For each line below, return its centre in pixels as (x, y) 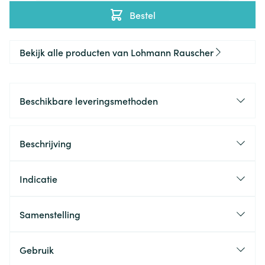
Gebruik (37, 250)
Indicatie (38, 179)
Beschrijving (46, 143)
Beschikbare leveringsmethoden (89, 101)
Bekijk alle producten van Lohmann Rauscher (117, 52)
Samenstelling (50, 214)
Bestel (143, 15)
